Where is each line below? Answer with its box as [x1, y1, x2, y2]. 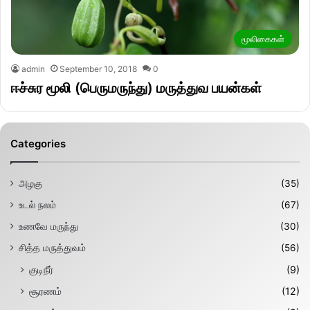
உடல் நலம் [19, 199, 56, 211]
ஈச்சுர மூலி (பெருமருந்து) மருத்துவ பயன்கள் [11, 80, 262, 97]
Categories [10, 137, 66, 151]
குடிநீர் [29, 264, 53, 276]
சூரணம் [29, 285, 62, 298]
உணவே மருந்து [19, 221, 78, 232]
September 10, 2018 [60, 64, 137, 75]
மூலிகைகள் [241, 33, 284, 45]
